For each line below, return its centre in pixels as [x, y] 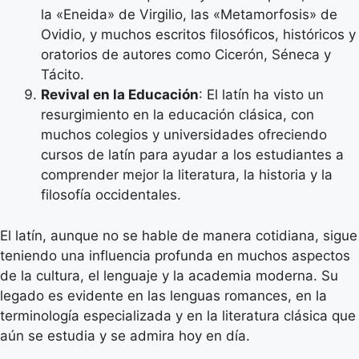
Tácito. [63, 75]
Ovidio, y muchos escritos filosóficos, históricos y [198, 34]
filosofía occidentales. [111, 195]
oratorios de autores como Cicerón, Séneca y [186, 54]
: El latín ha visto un [261, 95]
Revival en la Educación [120, 95]
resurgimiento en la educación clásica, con [177, 115]
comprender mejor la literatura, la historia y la [187, 175]
